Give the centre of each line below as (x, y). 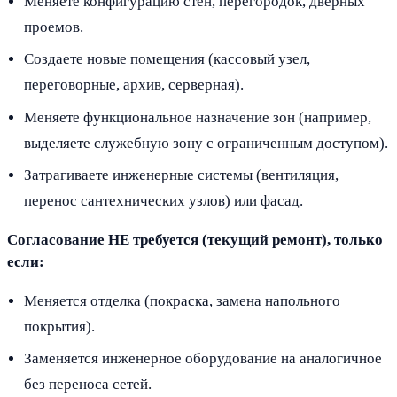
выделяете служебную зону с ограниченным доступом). (206, 143)
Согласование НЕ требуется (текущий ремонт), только (195, 239)
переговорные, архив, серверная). (134, 85)
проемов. (54, 27)
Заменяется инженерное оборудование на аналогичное (203, 358)
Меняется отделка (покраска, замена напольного (183, 300)
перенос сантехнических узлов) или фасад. (164, 200)
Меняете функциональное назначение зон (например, (198, 117)
